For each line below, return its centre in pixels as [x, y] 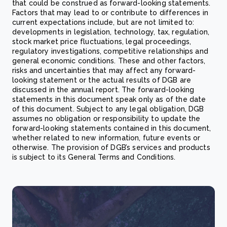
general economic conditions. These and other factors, [109, 61]
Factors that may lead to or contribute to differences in [110, 13]
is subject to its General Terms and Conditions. [94, 157]
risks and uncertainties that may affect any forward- [104, 71]
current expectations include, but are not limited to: [103, 23]
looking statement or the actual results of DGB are [102, 80]
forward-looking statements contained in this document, [112, 128]
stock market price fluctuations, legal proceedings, [102, 42]
